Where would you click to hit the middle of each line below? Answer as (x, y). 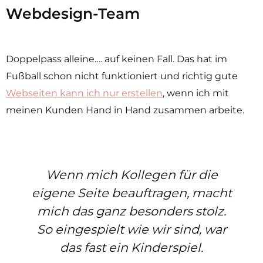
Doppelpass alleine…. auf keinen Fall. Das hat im (117, 59)
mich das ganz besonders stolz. (131, 211)
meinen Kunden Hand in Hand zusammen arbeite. (125, 110)
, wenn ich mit (196, 93)
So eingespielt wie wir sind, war (131, 229)
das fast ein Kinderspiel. (131, 247)
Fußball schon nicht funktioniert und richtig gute (122, 76)
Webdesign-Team (73, 13)
